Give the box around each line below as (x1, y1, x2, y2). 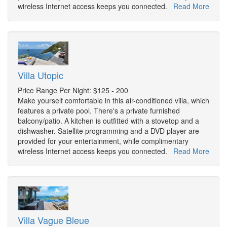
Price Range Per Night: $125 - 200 (18, 85, 128, 96)
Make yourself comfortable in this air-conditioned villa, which (18, 95, 209, 106)
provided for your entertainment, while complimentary (18, 136, 188, 146)
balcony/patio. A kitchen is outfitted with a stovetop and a (18, 116, 199, 126)
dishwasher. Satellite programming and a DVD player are (18, 126, 199, 136)
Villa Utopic (18, 68, 63, 82)
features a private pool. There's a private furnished (18, 105, 180, 116)
